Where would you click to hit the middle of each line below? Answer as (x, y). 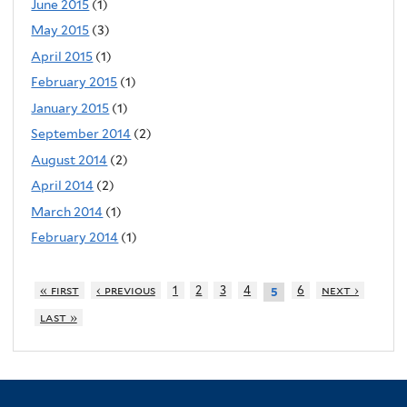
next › (340, 291)
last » (59, 317)
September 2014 (81, 134)
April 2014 (63, 186)
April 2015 (62, 56)
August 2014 (69, 159)
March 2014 (67, 211)
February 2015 (74, 82)
